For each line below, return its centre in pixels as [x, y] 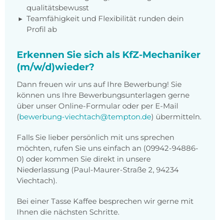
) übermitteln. [176, 117]
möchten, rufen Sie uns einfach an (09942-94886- [108, 148]
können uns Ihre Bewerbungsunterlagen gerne [103, 95]
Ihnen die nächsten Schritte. [68, 212]
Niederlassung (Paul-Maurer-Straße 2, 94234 [98, 170]
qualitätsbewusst [58, 8]
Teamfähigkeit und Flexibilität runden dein [105, 19]
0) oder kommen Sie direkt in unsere [84, 159]
